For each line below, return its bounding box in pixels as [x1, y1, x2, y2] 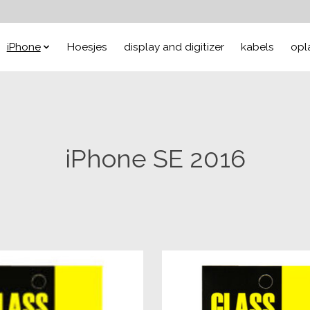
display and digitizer [124, 40, 225, 53]
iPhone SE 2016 [64, 143, 246, 174]
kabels [241, 40, 275, 53]
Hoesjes [67, 40, 108, 53]
